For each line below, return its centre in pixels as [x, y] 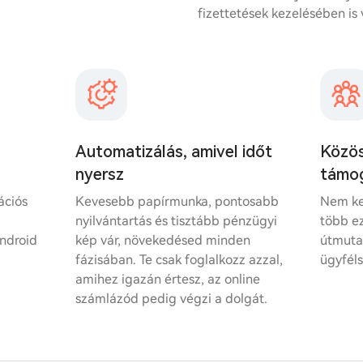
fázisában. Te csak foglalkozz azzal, [179, 260]
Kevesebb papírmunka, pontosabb [177, 201]
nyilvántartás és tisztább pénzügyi [177, 221]
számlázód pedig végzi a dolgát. [172, 299]
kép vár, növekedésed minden [163, 240]
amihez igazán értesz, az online [168, 279]
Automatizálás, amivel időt [174, 152]
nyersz [100, 174]
